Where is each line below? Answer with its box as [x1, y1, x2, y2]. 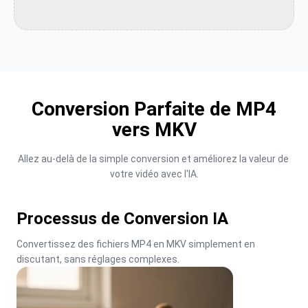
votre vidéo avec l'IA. [109, 168, 199, 179]
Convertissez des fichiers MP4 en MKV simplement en [16, 239, 255, 250]
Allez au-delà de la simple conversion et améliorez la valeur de [17, 153, 289, 164]
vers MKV [111, 118, 197, 141]
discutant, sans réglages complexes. [16, 254, 179, 265]
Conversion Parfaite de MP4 [32, 98, 276, 120]
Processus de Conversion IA [16, 209, 228, 228]
